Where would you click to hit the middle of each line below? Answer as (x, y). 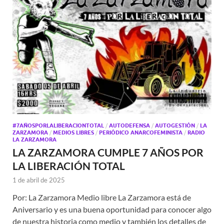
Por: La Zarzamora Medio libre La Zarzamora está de (102, 197)
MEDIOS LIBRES (73, 132)
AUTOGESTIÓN (175, 125)
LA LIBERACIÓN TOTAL (69, 165)
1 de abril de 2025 (39, 180)
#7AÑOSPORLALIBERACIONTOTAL (58, 125)
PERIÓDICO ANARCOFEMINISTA (141, 132)
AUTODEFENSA (129, 125)
